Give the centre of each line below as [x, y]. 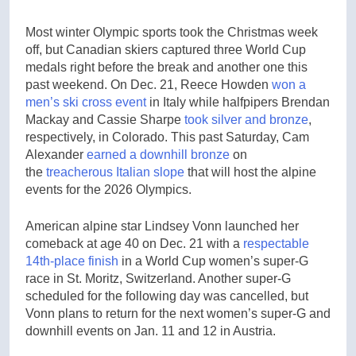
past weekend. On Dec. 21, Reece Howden [149, 84]
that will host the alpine [250, 172]
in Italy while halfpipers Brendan [238, 102]
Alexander [56, 154]
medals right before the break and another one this [166, 67]
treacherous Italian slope [115, 172]
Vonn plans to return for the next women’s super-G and [178, 313]
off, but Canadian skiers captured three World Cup [166, 49]
